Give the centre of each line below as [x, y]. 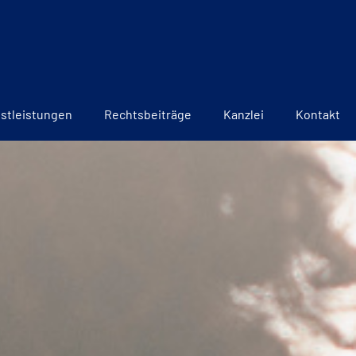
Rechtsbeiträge [148, 114]
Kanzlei [244, 114]
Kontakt [318, 114]
